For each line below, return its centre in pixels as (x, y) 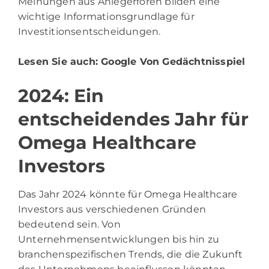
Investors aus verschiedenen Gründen (112, 210)
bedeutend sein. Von (69, 225)
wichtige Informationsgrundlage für (106, 17)
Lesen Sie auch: (60, 62)
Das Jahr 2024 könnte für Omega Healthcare (128, 195)
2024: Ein (61, 96)
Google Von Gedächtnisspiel (173, 62)
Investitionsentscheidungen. (89, 32)
